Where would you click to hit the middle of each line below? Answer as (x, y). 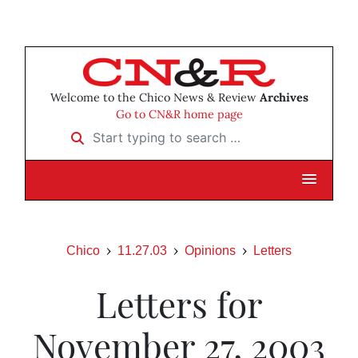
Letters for (179, 304)
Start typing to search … (132, 132)
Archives (284, 98)
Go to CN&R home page (179, 115)
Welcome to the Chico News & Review (155, 98)
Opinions (210, 251)
